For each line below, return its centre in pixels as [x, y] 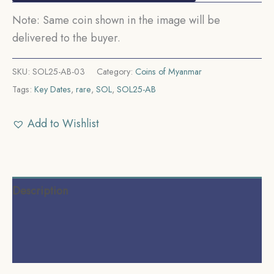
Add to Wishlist [63, 123]
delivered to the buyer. [66, 38]
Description [40, 191]
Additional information [65, 219]
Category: [116, 72]
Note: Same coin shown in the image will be [116, 20]
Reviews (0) [39, 248]
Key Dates [53, 90]
